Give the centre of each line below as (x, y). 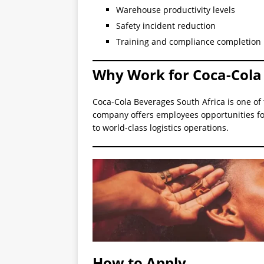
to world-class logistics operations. (161, 128)
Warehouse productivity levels (176, 10)
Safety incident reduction (166, 26)
